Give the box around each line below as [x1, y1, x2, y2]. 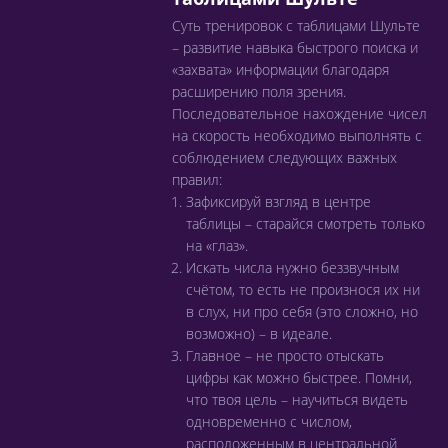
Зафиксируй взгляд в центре [186, 192, 371, 211]
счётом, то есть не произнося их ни [186, 280, 420, 299]
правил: [172, 170, 222, 189]
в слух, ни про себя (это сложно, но [186, 302, 418, 321]
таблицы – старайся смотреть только [186, 214, 425, 233]
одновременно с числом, [186, 412, 352, 431]
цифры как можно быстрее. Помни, [186, 368, 412, 387]
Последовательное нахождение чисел [172, 104, 427, 123]
